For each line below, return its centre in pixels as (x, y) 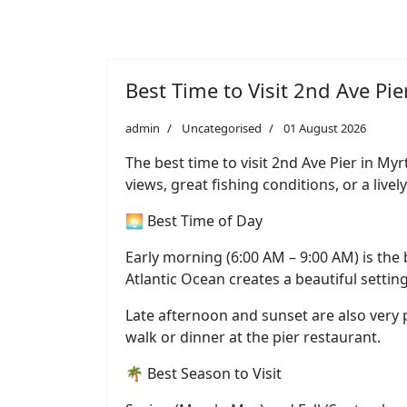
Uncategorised (222, 128)
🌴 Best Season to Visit (203, 373)
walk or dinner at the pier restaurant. (253, 337)
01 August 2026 (325, 128)
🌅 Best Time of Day (194, 221)
